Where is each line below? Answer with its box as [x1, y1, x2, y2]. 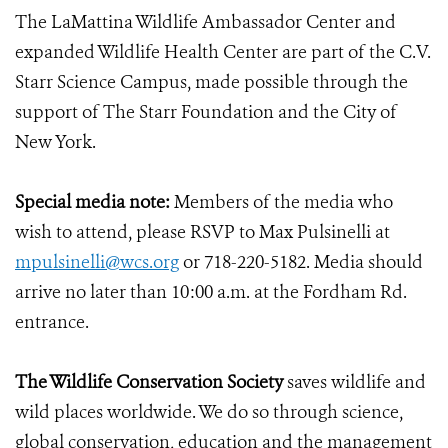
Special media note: [15, 190, 174, 214]
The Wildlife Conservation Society [15, 370, 283, 394]
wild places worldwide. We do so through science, [15, 400, 403, 424]
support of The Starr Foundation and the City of [15, 100, 397, 124]
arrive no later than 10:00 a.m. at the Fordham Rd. [15, 280, 407, 304]
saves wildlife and [283, 370, 426, 394]
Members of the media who [174, 190, 393, 214]
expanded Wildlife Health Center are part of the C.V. [15, 40, 431, 64]
